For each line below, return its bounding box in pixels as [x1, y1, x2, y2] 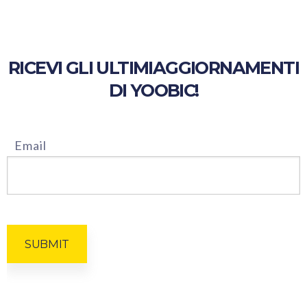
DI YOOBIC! [108, 79, 199, 101]
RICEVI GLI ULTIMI [8, 57, 153, 79]
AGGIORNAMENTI [152, 57, 299, 79]
